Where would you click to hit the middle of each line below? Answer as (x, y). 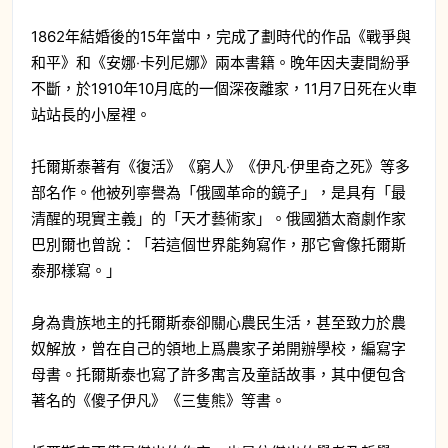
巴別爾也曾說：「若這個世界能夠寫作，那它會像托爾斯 (218, 244)
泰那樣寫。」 (76, 270)
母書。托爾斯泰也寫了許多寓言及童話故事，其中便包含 (218, 374)
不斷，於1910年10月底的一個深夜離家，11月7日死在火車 (224, 88)
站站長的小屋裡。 (91, 114)
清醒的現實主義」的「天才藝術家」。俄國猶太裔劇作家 (218, 218)
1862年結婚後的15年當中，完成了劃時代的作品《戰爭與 (221, 36)
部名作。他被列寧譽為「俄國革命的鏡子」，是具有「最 (218, 192)
